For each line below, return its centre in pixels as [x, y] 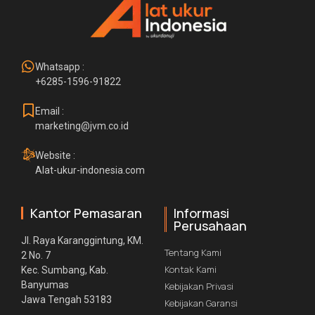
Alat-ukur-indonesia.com [90, 171]
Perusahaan [210, 226]
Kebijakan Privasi [199, 287]
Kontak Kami [191, 270]
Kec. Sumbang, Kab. [65, 270]
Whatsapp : [60, 67]
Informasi [201, 213]
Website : [55, 156]
